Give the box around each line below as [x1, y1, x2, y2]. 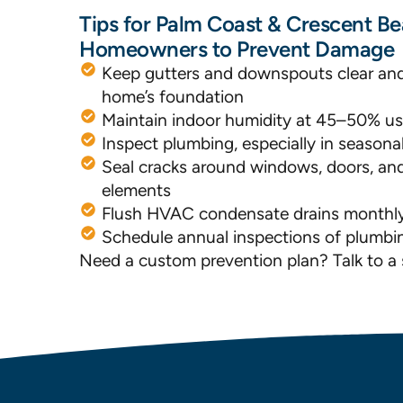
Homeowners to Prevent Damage [79, 36, 394, 62]
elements [102, 180, 171, 201]
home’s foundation [102, 86, 244, 107]
